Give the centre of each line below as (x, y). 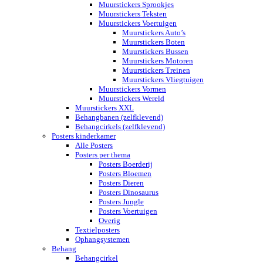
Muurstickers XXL (104, 107)
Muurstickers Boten (154, 42)
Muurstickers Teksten (133, 14)
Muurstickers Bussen (155, 51)
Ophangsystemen (102, 239)
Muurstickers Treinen (156, 70)
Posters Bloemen (125, 173)
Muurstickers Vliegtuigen (163, 79)
